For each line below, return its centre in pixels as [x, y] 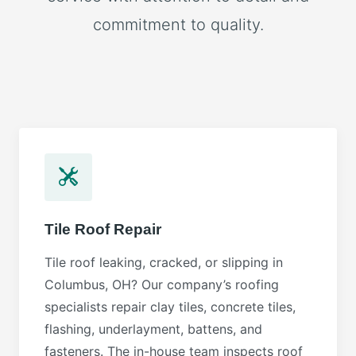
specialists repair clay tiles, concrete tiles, [170, 307]
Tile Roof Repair [103, 229]
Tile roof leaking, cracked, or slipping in [164, 262]
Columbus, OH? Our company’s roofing [162, 284]
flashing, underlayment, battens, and [153, 329]
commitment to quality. [178, 25]
